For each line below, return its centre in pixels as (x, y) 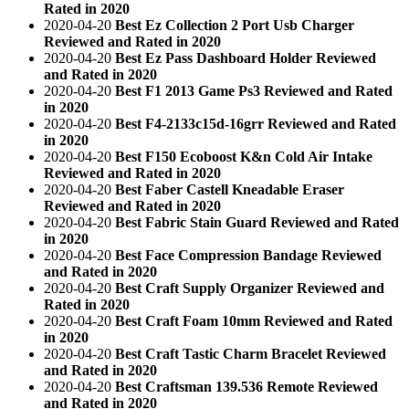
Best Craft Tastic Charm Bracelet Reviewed (251, 353)
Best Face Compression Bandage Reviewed (248, 255)
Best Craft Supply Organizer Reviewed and (250, 288)
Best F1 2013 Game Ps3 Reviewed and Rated (254, 90)
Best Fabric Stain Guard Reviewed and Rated (257, 222)
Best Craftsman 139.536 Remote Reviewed (246, 386)
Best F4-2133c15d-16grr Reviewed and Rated (256, 123)
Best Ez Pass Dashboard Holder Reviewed (246, 58)
